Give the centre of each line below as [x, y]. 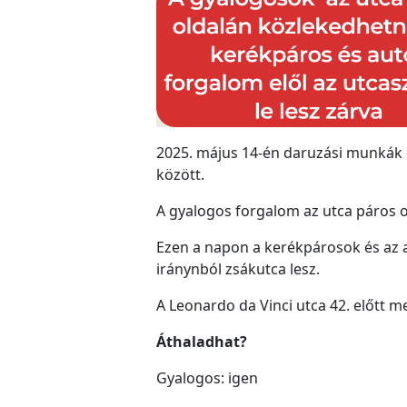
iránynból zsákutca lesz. [238, 268]
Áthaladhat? [202, 341]
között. [180, 174]
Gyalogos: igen [207, 377]
